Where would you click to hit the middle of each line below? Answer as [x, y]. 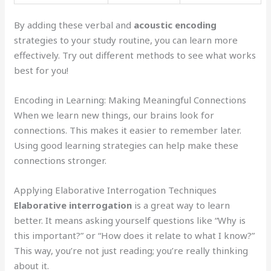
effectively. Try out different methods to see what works [135, 55]
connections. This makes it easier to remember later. [128, 130]
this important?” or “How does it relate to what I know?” [135, 236]
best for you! [41, 70]
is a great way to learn [181, 205]
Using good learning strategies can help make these [126, 145]
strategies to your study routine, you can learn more [126, 40]
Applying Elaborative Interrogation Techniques [116, 190]
